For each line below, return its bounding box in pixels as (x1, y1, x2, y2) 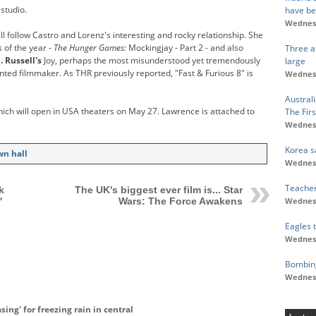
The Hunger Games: (54, 41, 126, 54)
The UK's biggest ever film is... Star (74, 183, 243, 195)
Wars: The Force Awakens (118, 195, 243, 207)
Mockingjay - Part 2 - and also (126, 41, 243, 54)
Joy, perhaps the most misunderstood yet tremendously (42, 54, 260, 66)
